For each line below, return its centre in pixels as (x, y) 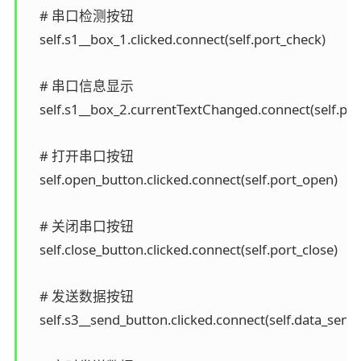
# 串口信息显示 (80, 85)
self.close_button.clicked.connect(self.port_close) (182, 249)
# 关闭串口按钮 (80, 226)
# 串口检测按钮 (80, 15)
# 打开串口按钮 (80, 156)
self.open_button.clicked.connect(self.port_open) (182, 179)
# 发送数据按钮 (80, 296)
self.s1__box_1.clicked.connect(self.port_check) (176, 39)
